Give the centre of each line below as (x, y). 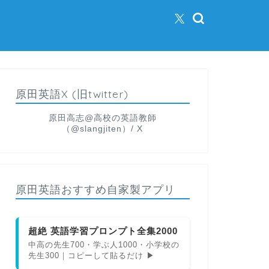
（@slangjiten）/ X (103, 129)
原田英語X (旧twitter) (72, 94)
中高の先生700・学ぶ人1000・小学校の (104, 245)
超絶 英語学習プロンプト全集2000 (103, 231)
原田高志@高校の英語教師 (102, 118)
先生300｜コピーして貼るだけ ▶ (91, 255)
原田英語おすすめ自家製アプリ (95, 189)
